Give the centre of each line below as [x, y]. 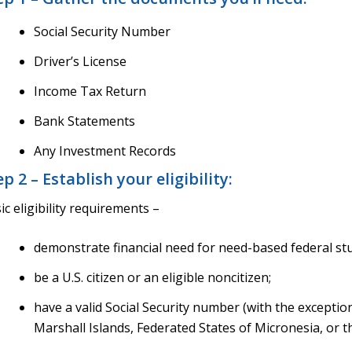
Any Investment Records [104, 150]
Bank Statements [84, 121]
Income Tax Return [90, 91]
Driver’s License [80, 61]
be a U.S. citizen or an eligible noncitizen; [152, 277]
